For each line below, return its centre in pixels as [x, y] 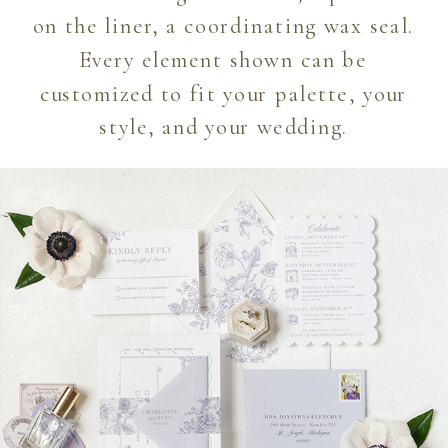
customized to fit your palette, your [223, 93]
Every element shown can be [223, 60]
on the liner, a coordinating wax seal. [223, 26]
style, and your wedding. [223, 127]
